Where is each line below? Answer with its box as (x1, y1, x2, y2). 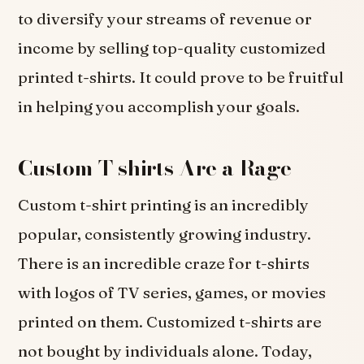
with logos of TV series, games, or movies (18, 282, 327, 302)
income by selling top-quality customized (18, 37, 327, 58)
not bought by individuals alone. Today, (18, 340, 313, 361)
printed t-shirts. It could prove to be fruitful (18, 67, 344, 87)
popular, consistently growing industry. (18, 223, 312, 244)
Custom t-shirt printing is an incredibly (18, 194, 310, 214)
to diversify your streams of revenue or (18, 8, 313, 28)
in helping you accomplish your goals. (18, 96, 301, 116)
